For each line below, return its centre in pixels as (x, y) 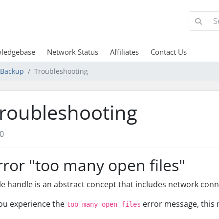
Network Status (72, 52)
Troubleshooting (61, 71)
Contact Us (168, 52)
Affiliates (124, 52)
